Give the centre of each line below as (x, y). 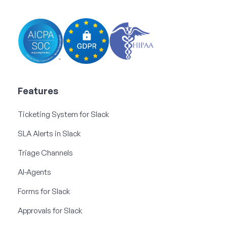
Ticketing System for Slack (63, 114)
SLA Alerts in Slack (49, 133)
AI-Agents (34, 172)
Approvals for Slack (50, 210)
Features (38, 90)
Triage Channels (45, 153)
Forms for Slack (44, 191)
